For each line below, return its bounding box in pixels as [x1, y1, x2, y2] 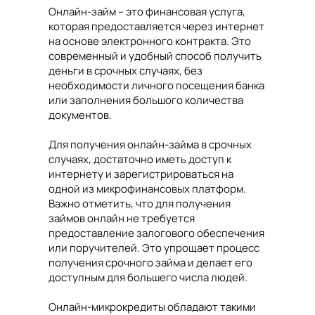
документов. [49, 108, 112, 122]
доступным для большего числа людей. [49, 270, 247, 285]
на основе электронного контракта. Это [49, 34, 251, 49]
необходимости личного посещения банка [49, 78, 264, 93]
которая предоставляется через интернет [49, 19, 264, 34]
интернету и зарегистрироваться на [49, 167, 233, 181]
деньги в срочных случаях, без [49, 63, 202, 78]
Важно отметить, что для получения [49, 196, 231, 211]
